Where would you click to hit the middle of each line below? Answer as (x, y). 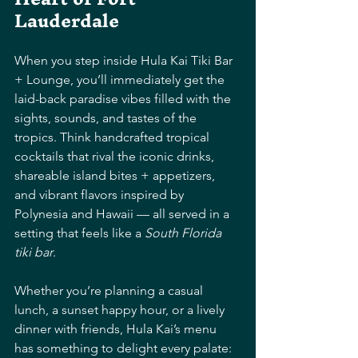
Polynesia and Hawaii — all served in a (123, 213)
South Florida (185, 233)
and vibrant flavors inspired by (101, 194)
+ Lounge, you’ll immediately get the (121, 79)
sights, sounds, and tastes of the (107, 117)
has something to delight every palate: (123, 348)
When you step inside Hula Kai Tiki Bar (125, 60)
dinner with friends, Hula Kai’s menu (117, 328)
